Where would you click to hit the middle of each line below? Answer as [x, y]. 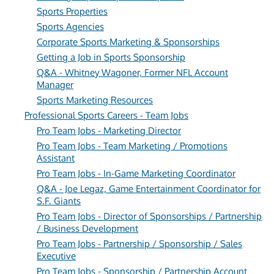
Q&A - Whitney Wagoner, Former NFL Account [132, 72]
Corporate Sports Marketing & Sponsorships [128, 42]
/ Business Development [87, 228]
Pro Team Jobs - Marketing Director [109, 131]
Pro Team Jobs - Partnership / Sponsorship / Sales [139, 244]
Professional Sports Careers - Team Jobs [106, 115]
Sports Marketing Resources [95, 100]
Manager [55, 85]
